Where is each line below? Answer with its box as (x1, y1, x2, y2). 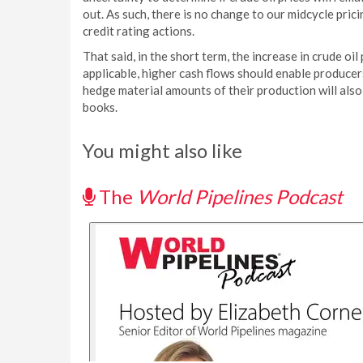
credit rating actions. (83, 23, 194, 38)
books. (83, 100, 117, 114)
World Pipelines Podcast (137, 185, 343, 208)
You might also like (83, 139, 242, 162)
